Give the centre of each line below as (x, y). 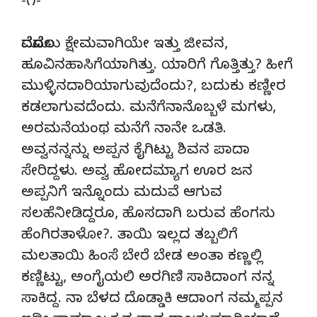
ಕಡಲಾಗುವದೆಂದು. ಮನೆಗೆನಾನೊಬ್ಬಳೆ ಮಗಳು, (149, 109)
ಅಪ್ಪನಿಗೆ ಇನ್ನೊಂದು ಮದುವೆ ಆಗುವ (122, 194)
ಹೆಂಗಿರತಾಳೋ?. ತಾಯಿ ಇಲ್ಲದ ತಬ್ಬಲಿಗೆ (129, 236)
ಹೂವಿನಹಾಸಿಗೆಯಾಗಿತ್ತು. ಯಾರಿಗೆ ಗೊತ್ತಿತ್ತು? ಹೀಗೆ (157, 67)
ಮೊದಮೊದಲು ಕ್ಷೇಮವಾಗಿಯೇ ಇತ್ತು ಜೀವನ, (125, 45)
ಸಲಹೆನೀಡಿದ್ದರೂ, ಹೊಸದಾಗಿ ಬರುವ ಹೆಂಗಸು (148, 215)
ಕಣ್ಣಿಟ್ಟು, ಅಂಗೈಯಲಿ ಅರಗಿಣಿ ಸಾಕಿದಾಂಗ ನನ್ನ (148, 279)
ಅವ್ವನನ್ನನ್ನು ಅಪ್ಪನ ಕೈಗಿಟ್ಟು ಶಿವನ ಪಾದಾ (136, 151)
